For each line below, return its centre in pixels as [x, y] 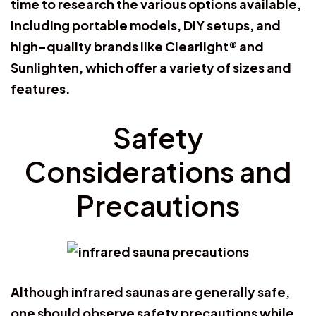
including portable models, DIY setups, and [146, 25]
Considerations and [158, 171]
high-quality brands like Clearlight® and [137, 46]
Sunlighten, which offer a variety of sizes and [151, 67]
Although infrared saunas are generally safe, [150, 291]
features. [41, 88]
